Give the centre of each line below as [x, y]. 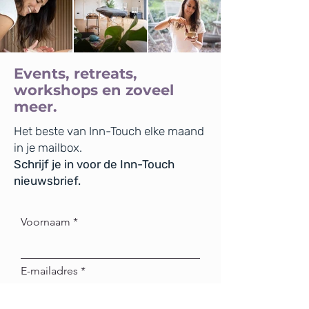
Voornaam [46, 222]
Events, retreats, [76, 74]
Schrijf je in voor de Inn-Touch [94, 165]
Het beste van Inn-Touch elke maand [109, 131]
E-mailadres [49, 271]
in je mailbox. [48, 148]
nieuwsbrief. [47, 181]
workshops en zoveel [94, 90]
